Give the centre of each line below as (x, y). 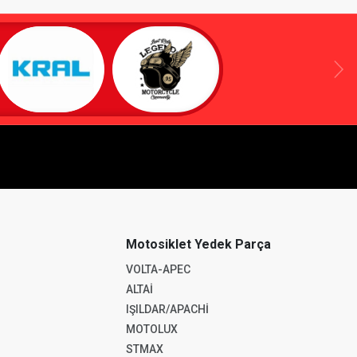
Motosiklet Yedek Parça (198, 245)
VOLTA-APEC (158, 270)
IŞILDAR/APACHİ (167, 310)
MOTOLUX (151, 330)
